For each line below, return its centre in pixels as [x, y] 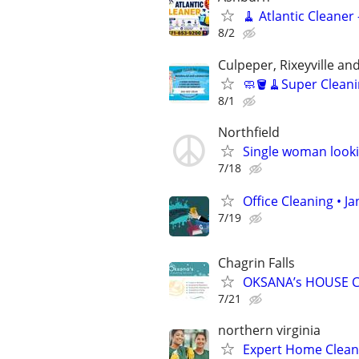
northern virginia [269, 331]
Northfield [249, 132]
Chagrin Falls [256, 263]
